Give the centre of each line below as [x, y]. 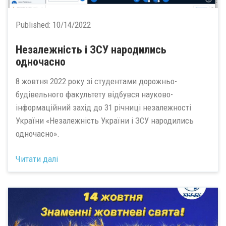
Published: [34, 25]
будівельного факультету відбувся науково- [94, 94]
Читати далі [37, 159]
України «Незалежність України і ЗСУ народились [105, 120]
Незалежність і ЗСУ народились [91, 50]
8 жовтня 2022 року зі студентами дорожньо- [96, 81]
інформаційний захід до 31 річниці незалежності [103, 107]
